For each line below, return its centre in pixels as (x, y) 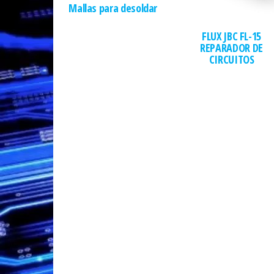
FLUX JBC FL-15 (232, 36)
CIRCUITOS (231, 60)
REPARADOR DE (231, 48)
